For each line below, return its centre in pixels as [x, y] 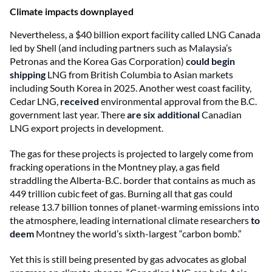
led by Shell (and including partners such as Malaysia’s [121, 47]
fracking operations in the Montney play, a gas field [115, 166]
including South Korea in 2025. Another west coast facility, [131, 87]
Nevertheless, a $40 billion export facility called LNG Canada [135, 34]
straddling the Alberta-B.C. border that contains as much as [133, 180]
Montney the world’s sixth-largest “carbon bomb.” [138, 233]
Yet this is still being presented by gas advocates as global [128, 259]
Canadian [221, 114]
